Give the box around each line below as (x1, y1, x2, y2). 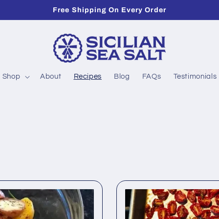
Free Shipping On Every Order (53, 5, 166, 14)
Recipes (73, 73, 102, 81)
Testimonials (173, 73, 217, 81)
